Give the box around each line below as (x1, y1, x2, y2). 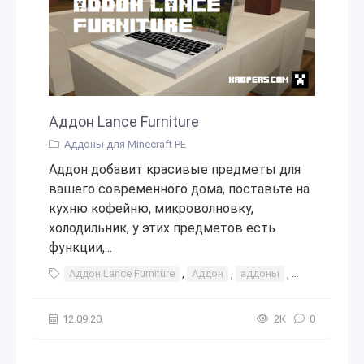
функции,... (49, 240, 112, 255)
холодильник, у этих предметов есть (49, 220, 275, 236)
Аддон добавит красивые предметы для (49, 162, 301, 177)
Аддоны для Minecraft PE (64, 138, 186, 150)
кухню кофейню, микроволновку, (49, 201, 253, 216)
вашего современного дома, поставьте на (49, 181, 310, 197)
